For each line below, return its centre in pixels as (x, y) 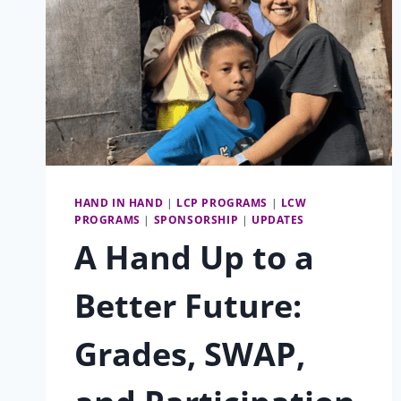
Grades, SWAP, (190, 354)
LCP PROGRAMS (222, 202)
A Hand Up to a (194, 257)
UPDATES (278, 219)
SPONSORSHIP (196, 219)
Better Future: (188, 305)
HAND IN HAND (119, 202)
